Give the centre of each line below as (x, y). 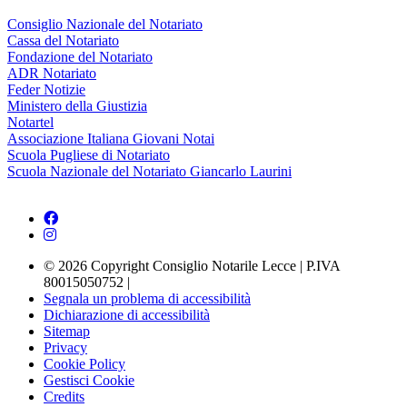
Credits (64, 397)
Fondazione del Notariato (80, 57)
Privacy (65, 348)
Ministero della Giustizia (77, 106)
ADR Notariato (52, 74)
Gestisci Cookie (89, 381)
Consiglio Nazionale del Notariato (105, 25)
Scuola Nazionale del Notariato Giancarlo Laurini (149, 172)
